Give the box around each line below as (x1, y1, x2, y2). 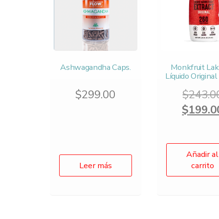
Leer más (79, 159, 112, 171)
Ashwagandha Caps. (60, 61, 131, 73)
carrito (191, 159, 214, 171)
